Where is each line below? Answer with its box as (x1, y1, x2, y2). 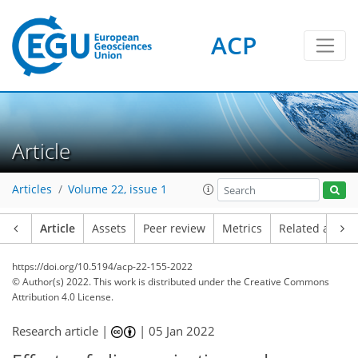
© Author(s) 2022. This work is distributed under (12, 275, 227, 288)
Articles (12, 182, 52, 197)
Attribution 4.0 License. (12, 290, 113, 304)
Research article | (12, 323, 111, 339)
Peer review (143, 221, 205, 236)
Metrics (222, 221, 262, 236)
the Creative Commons (227, 275, 329, 288)
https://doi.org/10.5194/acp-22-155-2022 (12, 260, 193, 273)
